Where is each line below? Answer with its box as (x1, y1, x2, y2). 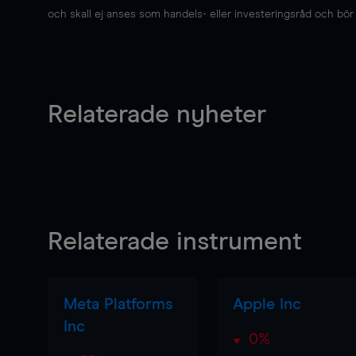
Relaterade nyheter (48, 103, 266, 128)
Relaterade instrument (48, 230, 302, 255)
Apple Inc (233, 296, 302, 312)
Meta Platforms (64, 296, 173, 312)
